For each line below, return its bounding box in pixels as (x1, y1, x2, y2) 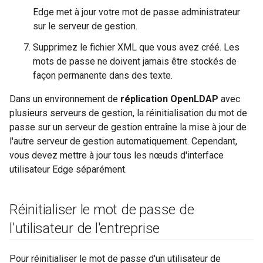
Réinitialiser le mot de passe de (9, 201, 194, 218)
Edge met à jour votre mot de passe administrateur (33, 6, 240, 18)
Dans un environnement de (9, 93, 120, 104)
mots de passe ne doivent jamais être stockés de (33, 56, 237, 67)
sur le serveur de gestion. (33, 21, 137, 32)
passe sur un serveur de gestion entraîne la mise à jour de (9, 122, 247, 133)
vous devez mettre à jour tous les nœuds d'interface (9, 150, 224, 161)
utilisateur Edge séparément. (9, 164, 127, 175)
